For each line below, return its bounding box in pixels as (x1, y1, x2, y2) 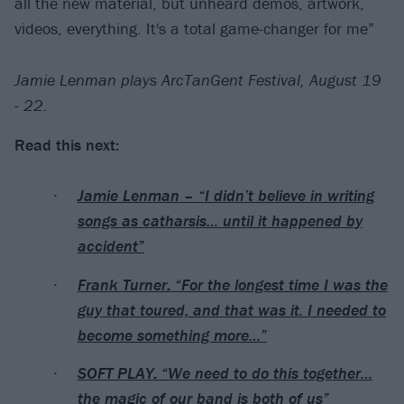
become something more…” (77, 324, 267, 345)
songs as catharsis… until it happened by (77, 210, 363, 232)
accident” (77, 235, 144, 257)
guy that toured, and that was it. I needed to (77, 298, 386, 320)
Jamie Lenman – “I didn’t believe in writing (77, 185, 374, 207)
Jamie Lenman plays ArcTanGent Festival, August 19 (14, 69, 381, 90)
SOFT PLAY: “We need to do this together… (77, 362, 372, 383)
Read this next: (14, 133, 119, 155)
